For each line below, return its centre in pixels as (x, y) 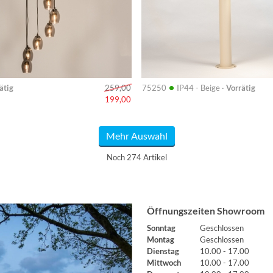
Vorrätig (241, 87)
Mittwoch (164, 263)
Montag (161, 240)
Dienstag (163, 251)
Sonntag (161, 228)
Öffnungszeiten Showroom (206, 211)
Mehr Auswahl (136, 136)
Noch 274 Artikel (136, 158)
